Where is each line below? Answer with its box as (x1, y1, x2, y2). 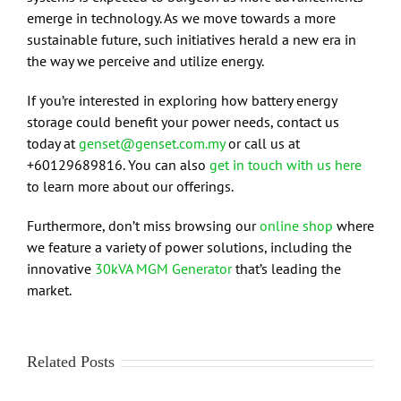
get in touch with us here (209, 156, 362, 175)
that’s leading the (232, 260, 341, 278)
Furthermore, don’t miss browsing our (27, 217, 260, 235)
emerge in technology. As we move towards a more (27, 9, 336, 28)
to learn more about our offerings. (27, 177, 234, 196)
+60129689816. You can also (27, 156, 209, 175)
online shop (260, 217, 333, 235)
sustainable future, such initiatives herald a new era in (27, 30, 356, 49)
